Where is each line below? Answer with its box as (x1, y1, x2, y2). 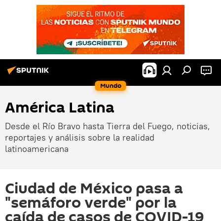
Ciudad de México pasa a (5, 178, 183, 199)
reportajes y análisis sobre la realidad (5, 132, 154, 143)
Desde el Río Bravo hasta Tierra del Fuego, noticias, (5, 120, 210, 132)
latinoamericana (5, 143, 69, 154)
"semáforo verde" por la (5, 192, 177, 214)
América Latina (5, 97, 114, 118)
